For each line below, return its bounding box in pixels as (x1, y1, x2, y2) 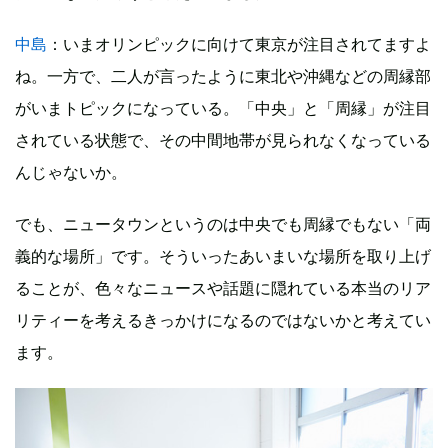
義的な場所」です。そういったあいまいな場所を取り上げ (15, 246, 431, 267)
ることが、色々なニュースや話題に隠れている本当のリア (15, 278, 431, 299)
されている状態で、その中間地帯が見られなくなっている (15, 130, 431, 151)
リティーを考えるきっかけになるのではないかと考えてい (15, 310, 431, 331)
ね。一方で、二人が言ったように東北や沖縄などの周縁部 (15, 66, 431, 87)
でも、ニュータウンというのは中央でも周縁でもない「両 (15, 214, 431, 235)
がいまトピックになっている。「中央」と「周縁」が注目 (15, 98, 431, 119)
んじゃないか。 (15, 162, 127, 183)
